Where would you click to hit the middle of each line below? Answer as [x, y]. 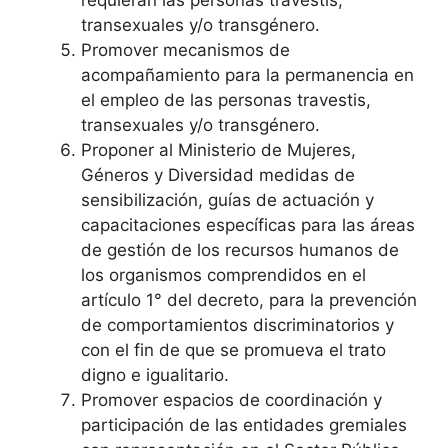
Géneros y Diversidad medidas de [218, 174]
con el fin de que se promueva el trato [233, 349]
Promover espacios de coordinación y [231, 399]
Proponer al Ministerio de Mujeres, [218, 149]
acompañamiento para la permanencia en [247, 74]
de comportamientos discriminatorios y [237, 324]
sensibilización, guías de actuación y [227, 199]
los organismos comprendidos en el [223, 274]
